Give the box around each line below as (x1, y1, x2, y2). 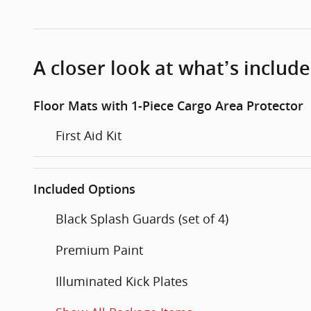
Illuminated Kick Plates (56, 272, 188, 289)
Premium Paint (56, 241, 143, 258)
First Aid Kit (56, 126, 121, 144)
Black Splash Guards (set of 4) (56, 210, 228, 227)
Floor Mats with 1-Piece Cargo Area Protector (33, 98, 303, 113)
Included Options (33, 181, 135, 196)
